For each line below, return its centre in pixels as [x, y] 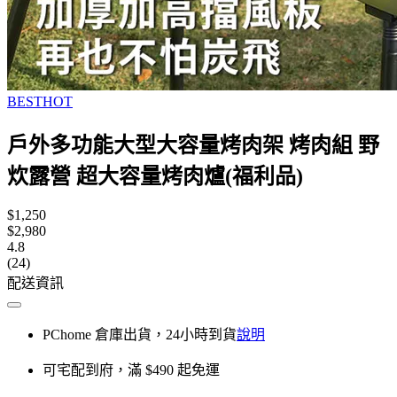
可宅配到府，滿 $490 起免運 [131, 370]
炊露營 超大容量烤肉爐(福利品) [155, 176]
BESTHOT [40, 101]
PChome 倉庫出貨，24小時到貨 [140, 334]
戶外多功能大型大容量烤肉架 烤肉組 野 [193, 145]
